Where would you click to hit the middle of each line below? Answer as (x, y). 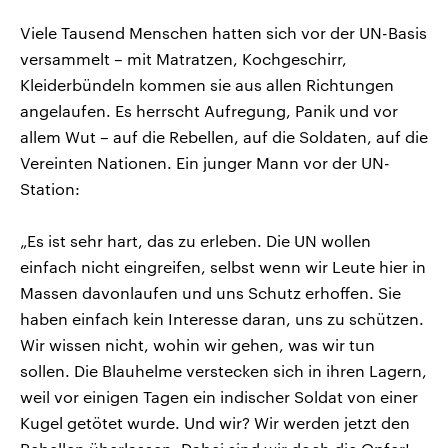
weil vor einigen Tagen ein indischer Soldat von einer (219, 396)
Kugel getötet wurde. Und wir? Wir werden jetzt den (215, 422)
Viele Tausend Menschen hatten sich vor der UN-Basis (223, 32)
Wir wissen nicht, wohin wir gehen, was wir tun (197, 344)
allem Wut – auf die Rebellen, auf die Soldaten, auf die (224, 136)
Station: (50, 188)
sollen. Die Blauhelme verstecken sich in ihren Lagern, (223, 370)
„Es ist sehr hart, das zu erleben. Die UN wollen (195, 240)
